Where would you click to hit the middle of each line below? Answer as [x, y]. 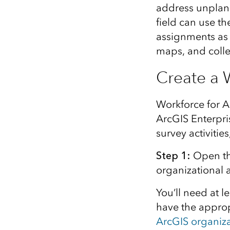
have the [177, 207]
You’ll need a [186, 193]
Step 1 [171, 156]
